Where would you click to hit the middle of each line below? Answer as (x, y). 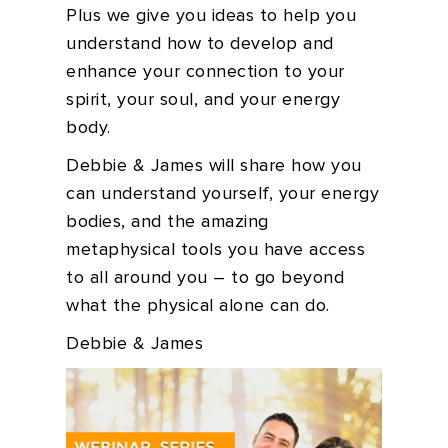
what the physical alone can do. (198, 306)
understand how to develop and (200, 44)
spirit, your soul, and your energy (203, 100)
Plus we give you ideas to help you (211, 16)
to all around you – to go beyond (205, 278)
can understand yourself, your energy (222, 194)
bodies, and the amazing (167, 222)
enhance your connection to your (205, 72)
